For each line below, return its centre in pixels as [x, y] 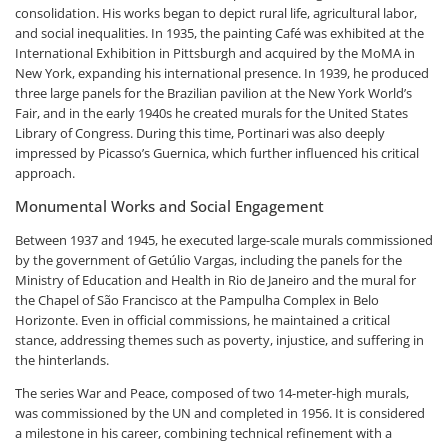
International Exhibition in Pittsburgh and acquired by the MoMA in [215, 52]
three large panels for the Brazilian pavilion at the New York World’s [213, 92]
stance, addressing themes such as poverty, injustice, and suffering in [219, 339]
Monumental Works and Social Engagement [169, 205]
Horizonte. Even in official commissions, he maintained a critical [202, 319]
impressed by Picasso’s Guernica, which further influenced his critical [217, 152]
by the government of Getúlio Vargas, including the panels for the [208, 259]
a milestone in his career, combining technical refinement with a [203, 432]
